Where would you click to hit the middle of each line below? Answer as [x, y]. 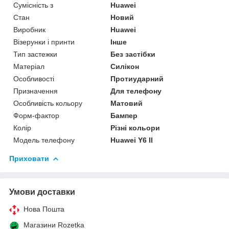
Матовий [127, 103]
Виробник [29, 29]
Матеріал [29, 66]
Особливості [34, 78]
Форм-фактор [36, 115]
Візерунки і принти [44, 42]
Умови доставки [42, 192]
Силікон [125, 66]
